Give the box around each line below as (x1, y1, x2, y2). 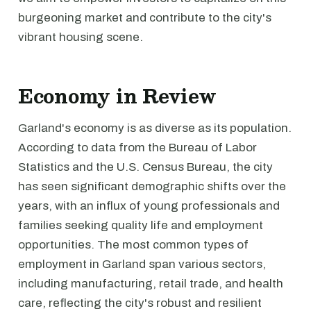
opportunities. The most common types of (18, 238, 249, 251)
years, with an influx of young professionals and (18, 199, 280, 212)
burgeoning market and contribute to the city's (18, 11, 271, 24)
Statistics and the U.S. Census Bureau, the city (18, 160, 273, 174)
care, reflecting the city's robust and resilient (18, 296, 262, 310)
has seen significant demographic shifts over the (18, 180, 286, 193)
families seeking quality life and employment (18, 219, 263, 232)
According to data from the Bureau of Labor (18, 141, 257, 154)
